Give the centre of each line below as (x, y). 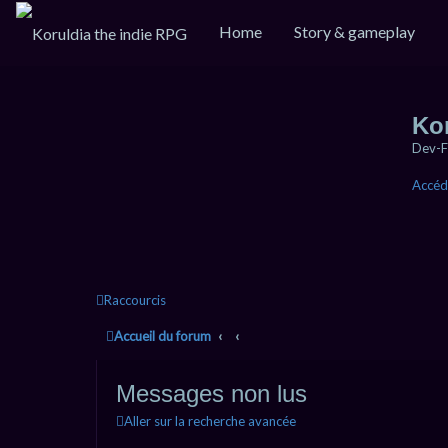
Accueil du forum (162, 336)
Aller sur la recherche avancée (210, 420)
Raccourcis (135, 300)
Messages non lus (211, 394)
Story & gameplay (354, 31)
